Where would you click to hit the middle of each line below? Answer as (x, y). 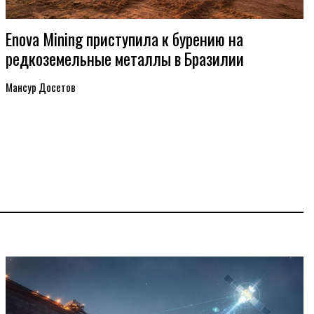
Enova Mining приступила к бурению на (125, 39)
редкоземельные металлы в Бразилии (125, 59)
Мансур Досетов (41, 87)
